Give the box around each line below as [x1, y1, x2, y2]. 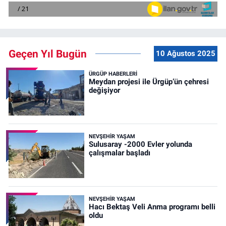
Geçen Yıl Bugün [9, 47, 87, 60]
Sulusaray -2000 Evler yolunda [88, 139, 192, 149]
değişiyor [88, 85, 120, 95]
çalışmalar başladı [88, 148, 150, 157]
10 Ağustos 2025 [155, 49, 215, 59]
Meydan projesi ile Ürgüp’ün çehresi [88, 77, 209, 86]
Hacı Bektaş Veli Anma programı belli [88, 202, 215, 211]
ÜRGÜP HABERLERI [88, 70, 137, 77]
